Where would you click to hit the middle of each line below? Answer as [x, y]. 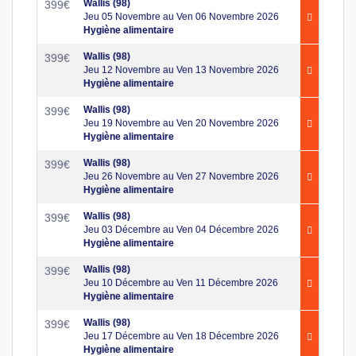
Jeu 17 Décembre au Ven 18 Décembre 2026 [181, 336]
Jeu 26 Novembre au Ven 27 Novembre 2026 [181, 176]
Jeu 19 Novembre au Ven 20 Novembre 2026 [181, 123]
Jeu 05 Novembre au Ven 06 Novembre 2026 [181, 16]
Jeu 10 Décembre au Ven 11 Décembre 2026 [181, 282]
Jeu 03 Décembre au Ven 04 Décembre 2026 [181, 229]
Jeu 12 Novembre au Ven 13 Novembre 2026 [181, 70]
